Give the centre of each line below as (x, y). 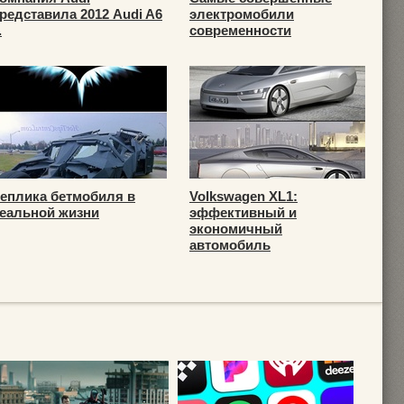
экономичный (236, 229)
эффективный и (243, 212)
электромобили (242, 14)
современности (240, 30)
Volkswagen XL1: (243, 196)
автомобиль (230, 245)
